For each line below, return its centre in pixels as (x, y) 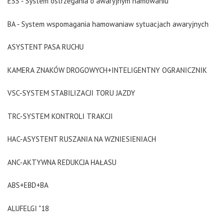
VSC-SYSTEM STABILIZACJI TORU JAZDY (71, 93)
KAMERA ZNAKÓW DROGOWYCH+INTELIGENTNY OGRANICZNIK (107, 70)
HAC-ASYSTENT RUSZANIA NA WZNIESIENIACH (82, 139)
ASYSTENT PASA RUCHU (46, 47)
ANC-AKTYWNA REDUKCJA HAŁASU (62, 162)
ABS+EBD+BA (28, 185)
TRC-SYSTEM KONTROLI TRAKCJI (60, 116)
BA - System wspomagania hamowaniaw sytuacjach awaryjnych (108, 24)
